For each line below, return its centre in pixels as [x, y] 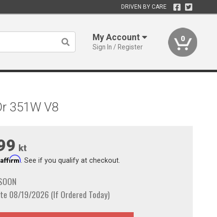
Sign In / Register [118, 47]
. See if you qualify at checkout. [70, 160]
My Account [117, 37]
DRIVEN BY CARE [144, 7]
